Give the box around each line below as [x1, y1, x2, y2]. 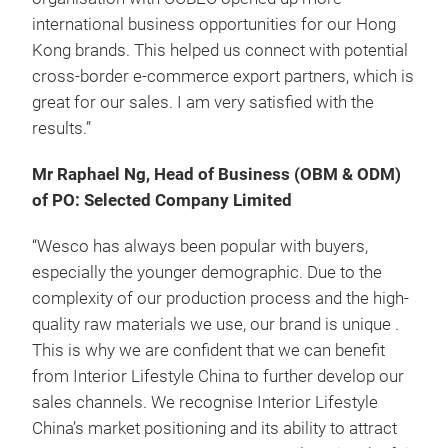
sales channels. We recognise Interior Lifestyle [32, 392, 378, 412]
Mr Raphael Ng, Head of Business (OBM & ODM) [32, 164, 401, 184]
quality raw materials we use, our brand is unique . [32, 314, 399, 334]
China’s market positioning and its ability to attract [32, 418, 397, 438]
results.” [32, 118, 91, 138]
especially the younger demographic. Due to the [32, 262, 382, 282]
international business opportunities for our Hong [32, 14, 396, 34]
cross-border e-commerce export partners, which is [32, 66, 414, 86]
